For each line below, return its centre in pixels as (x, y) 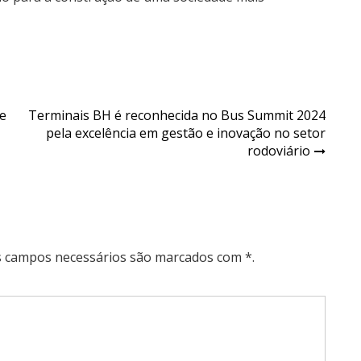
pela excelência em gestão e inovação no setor (186, 133)
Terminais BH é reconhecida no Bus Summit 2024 (177, 115)
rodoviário (279, 150)
